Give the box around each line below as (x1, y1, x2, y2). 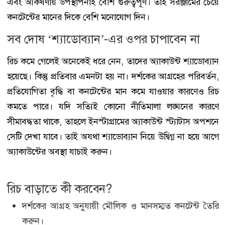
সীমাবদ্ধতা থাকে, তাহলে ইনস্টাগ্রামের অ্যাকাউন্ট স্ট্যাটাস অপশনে (7, 115, 219, 128)
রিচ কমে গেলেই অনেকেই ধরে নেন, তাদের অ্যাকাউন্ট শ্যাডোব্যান (7, 55, 219, 67)
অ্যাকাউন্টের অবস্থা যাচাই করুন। (7, 145, 112, 158)
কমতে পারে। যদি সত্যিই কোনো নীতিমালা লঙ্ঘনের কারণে (7, 100, 219, 113)
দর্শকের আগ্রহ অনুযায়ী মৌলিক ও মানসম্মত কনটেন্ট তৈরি (22, 199, 219, 212)
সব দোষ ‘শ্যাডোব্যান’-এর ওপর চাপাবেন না (7, 31, 200, 47)
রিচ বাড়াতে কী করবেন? (7, 181, 112, 196)
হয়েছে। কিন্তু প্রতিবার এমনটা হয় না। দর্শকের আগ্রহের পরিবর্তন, (7, 70, 219, 82)
